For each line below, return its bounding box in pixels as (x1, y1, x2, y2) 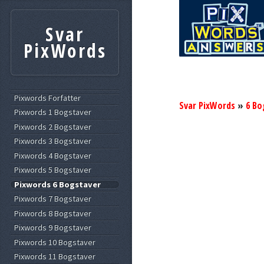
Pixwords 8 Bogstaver (14, 207, 92, 219)
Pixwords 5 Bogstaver (14, 164, 92, 176)
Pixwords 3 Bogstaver (14, 136, 92, 147)
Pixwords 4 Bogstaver (14, 150, 92, 161)
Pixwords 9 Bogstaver (14, 222, 92, 233)
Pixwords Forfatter (14, 92, 81, 103)
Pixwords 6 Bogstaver (14, 179, 101, 190)
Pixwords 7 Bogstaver (14, 193, 92, 204)
